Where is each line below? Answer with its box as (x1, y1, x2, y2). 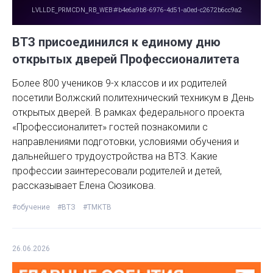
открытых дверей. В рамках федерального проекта (12, 106, 244, 118)
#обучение (12, 202, 50, 211)
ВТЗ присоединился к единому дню (12, 34, 221, 49)
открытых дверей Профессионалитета (12, 51, 239, 66)
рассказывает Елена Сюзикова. (12, 179, 156, 191)
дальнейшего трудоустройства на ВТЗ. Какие (12, 150, 218, 162)
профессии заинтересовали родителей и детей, (12, 165, 222, 177)
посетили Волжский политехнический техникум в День (12, 91, 254, 104)
